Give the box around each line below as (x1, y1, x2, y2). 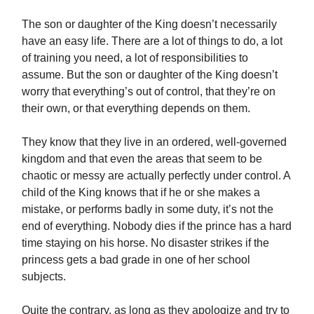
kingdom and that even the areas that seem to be (22, 153, 262, 165)
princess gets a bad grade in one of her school (22, 254, 250, 266)
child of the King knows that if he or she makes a (22, 186, 260, 199)
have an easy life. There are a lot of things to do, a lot (22, 35, 282, 48)
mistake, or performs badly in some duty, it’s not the (22, 203, 273, 216)
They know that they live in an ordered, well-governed (22, 136, 287, 149)
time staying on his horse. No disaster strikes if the (22, 237, 269, 250)
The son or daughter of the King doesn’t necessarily (22, 18, 277, 31)
